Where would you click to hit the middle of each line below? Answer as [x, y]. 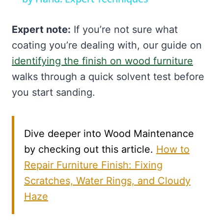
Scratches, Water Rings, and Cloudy [107, 180]
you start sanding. [54, 92]
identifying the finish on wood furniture [102, 61]
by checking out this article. [90, 149]
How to [173, 149]
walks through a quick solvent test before [108, 76]
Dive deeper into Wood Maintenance [109, 133]
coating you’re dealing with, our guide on [107, 45]
